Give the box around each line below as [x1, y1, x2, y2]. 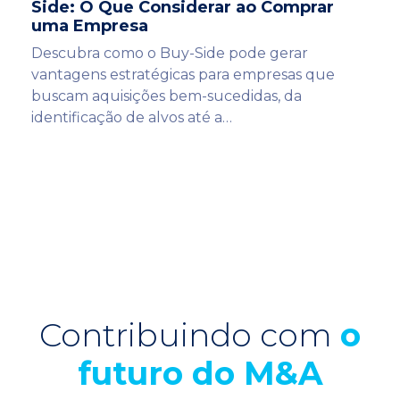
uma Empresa [31, 16, 148, 37]
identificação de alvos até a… [31, 109, 232, 127]
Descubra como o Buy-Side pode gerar [31, 45, 308, 62]
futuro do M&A [77, 354, 323, 393]
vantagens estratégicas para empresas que [31, 66, 335, 84]
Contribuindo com [39, 315, 340, 354]
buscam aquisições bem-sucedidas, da [31, 87, 302, 105]
